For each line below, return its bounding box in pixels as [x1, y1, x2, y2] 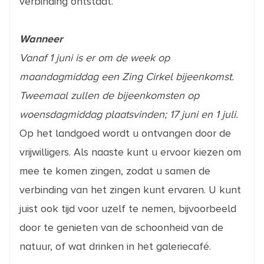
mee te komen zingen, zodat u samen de [19, 164, 210, 177]
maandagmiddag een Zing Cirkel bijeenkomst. [19, 70, 234, 83]
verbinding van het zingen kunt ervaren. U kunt [19, 183, 241, 196]
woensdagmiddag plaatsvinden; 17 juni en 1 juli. [19, 107, 238, 121]
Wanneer [19, 32, 62, 45]
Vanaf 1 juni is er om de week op [19, 51, 170, 64]
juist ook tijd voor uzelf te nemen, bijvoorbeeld [19, 202, 236, 215]
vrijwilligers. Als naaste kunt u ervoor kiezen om [19, 145, 241, 159]
